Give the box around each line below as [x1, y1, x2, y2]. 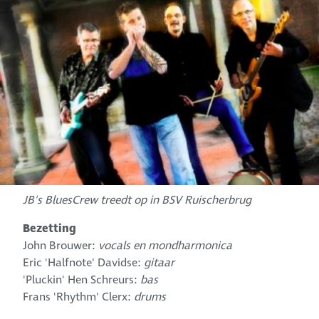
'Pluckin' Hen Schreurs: [23, 271, 141, 288]
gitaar [144, 254, 175, 271]
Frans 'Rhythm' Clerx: [23, 288, 135, 305]
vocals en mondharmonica [98, 237, 233, 253]
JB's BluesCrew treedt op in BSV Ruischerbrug [23, 192, 252, 208]
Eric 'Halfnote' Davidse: [23, 254, 145, 271]
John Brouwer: [23, 237, 99, 253]
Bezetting [23, 220, 77, 236]
